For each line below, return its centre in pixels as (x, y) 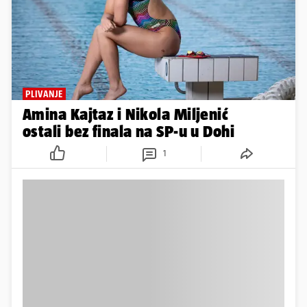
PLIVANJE (44, 94)
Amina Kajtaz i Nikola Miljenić (126, 114)
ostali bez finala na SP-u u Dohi (129, 131)
